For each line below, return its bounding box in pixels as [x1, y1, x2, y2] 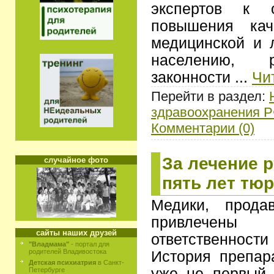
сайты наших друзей [35, 228, 117, 237]
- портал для [69, 240, 109, 248]
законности [151, 68, 235, 86]
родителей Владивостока [29, 248, 106, 255]
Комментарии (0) [151, 120, 254, 136]
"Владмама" [29, 240, 69, 248]
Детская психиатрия [29, 259, 96, 267]
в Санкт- [96, 259, 124, 267]
